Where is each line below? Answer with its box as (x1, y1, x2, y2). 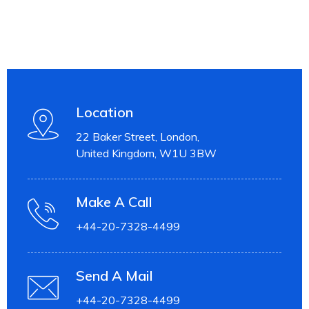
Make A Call (76, 193, 152, 210)
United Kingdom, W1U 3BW (76, 146, 217, 160)
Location (76, 103, 133, 121)
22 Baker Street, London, (76, 130, 199, 143)
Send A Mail (76, 267, 153, 284)
